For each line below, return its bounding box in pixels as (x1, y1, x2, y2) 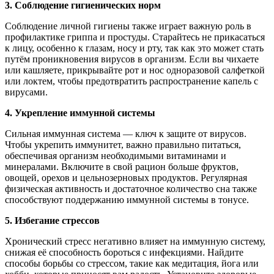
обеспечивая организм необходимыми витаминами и (5, 150, 226, 161)
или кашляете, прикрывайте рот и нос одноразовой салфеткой (5, 64, 265, 75)
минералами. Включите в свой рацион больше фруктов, (5, 161, 239, 172)
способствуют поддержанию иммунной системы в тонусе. (5, 194, 249, 205)
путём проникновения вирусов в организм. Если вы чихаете (5, 53, 259, 64)
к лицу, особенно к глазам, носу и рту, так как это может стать (5, 42, 264, 53)
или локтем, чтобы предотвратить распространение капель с (5, 75, 258, 86)
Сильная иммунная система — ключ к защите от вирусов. (5, 128, 246, 139)
